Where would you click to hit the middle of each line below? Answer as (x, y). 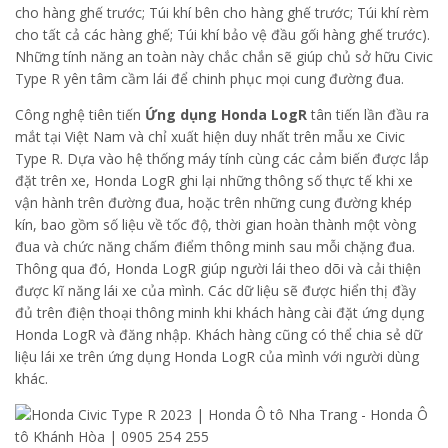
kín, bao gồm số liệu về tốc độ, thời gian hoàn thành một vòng (215, 224)
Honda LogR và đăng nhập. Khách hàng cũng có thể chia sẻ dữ (218, 334)
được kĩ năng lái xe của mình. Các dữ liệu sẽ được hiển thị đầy (215, 290)
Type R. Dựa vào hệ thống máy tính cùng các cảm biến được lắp (222, 158)
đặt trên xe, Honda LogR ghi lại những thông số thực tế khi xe (214, 180)
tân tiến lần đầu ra (368, 114)
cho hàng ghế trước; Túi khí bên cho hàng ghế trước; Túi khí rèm (222, 12)
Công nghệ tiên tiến (80, 114)
